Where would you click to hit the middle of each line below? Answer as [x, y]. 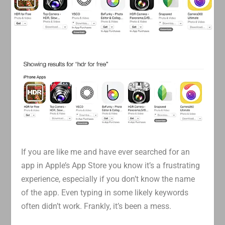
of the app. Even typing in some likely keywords [105, 192]
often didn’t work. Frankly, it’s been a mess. [96, 206]
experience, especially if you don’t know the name [108, 179]
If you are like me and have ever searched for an [106, 152]
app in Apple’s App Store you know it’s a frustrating [111, 165]
